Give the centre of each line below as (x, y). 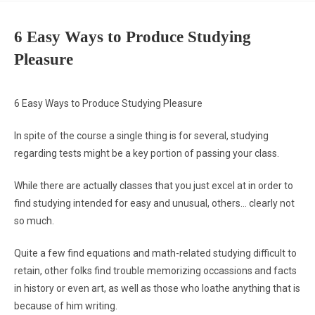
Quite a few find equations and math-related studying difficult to (155, 253)
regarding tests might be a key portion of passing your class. (147, 153)
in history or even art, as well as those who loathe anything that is (157, 288)
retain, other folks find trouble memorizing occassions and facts (155, 271)
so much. (34, 221)
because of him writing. (66, 306)
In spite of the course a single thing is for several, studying (141, 136)
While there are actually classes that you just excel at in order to (154, 186)
